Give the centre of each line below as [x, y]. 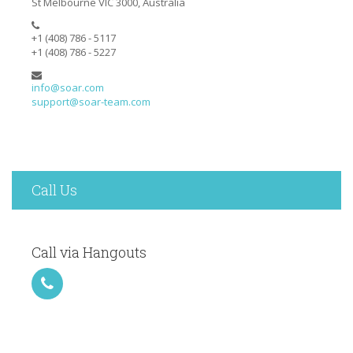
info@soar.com [68, 87]
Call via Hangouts [89, 252]
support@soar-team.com [91, 101]
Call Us [54, 190]
